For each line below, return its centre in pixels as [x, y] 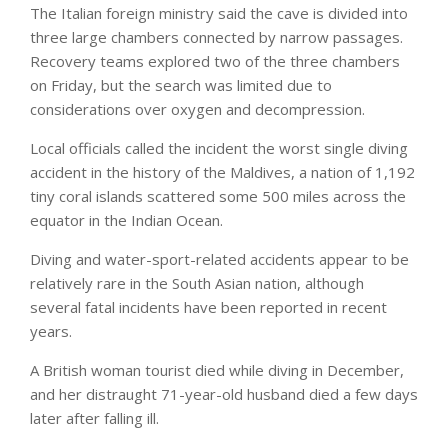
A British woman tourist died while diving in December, [217, 369]
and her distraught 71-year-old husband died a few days [224, 393]
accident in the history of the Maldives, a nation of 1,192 [222, 171]
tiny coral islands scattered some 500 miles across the [218, 195]
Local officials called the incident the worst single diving [219, 147]
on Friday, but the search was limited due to [181, 84]
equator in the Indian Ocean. [126, 219]
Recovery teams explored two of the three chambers [215, 60]
